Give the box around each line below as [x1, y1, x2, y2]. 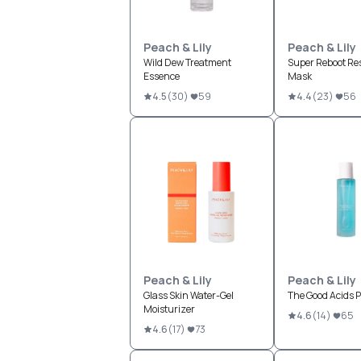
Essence [143, 69, 180, 83]
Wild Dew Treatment [143, 56, 231, 69]
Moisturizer [143, 302, 195, 316]
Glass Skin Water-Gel [143, 288, 234, 302]
